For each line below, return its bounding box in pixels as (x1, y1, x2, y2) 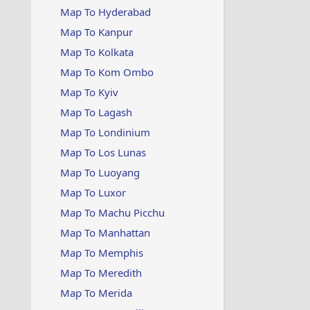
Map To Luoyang (60, 165, 140, 179)
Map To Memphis (60, 246, 143, 259)
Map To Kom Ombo (60, 65, 154, 79)
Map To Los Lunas (60, 145, 146, 159)
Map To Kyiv (60, 85, 118, 99)
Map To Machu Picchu (60, 206, 165, 219)
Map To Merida (60, 286, 132, 300)
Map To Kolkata (60, 45, 134, 59)
